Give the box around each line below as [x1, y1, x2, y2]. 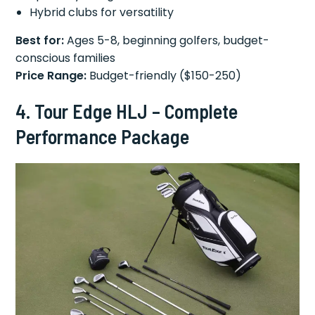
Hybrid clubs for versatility [30, 4, 174, 20]
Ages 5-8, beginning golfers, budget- [64, 32, 270, 49]
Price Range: [15, 67, 87, 84]
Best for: [15, 32, 65, 49]
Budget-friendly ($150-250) [86, 67, 242, 84]
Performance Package [15, 124, 190, 148]
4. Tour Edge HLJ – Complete [15, 99, 238, 123]
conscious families [15, 50, 116, 66]
